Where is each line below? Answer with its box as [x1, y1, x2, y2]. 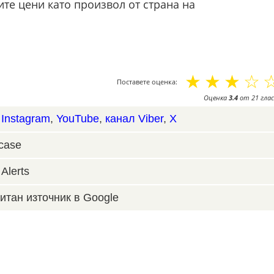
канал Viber [105, 112, 163, 125]
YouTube [56, 112, 99, 125]
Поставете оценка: [116, 76, 177, 86]
